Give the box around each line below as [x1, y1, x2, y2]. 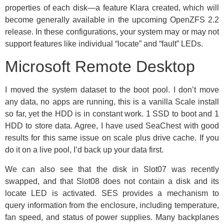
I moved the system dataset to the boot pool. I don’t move [5, 85, 219, 94]
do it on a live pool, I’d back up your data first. [5, 145, 163, 154]
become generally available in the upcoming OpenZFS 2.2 [5, 15, 219, 24]
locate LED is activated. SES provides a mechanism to [5, 188, 219, 197]
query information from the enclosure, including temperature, [5, 200, 219, 209]
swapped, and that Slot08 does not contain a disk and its [5, 176, 219, 185]
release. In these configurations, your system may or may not [5, 27, 219, 36]
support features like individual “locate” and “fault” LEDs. [5, 39, 203, 48]
